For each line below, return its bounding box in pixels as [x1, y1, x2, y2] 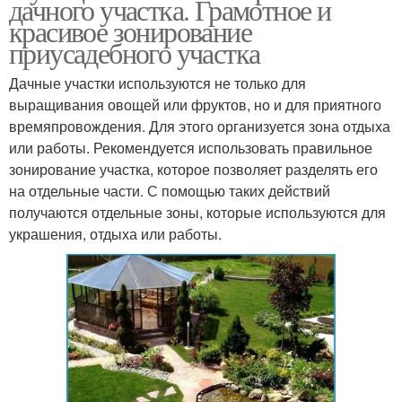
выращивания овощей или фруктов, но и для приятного [9, 93, 381, 115]
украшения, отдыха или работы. [9, 223, 222, 244]
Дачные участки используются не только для [9, 72, 306, 93]
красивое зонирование [9, 11, 251, 50]
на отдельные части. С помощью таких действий [9, 179, 330, 201]
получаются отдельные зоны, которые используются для [9, 201, 386, 223]
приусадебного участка [9, 32, 260, 72]
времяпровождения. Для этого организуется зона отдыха [9, 115, 390, 136]
